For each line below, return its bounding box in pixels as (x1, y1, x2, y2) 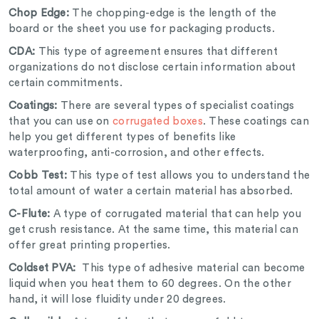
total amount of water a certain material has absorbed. (9, 186, 296, 197)
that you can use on (9, 116, 113, 127)
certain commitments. (9, 78, 129, 89)
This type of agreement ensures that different (35, 46, 278, 58)
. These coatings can (202, 116, 309, 127)
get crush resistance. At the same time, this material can (9, 224, 299, 236)
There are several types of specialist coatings (61, 100, 295, 112)
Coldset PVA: (9, 263, 79, 274)
